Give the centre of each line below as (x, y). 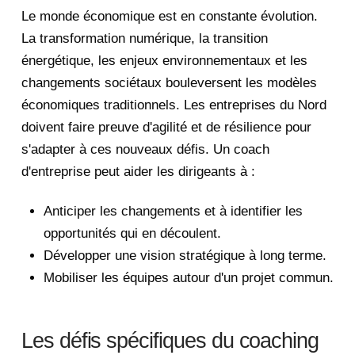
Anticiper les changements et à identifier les (173, 212)
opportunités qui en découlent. (132, 234)
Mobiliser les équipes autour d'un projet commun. (189, 278)
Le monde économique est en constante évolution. (169, 16)
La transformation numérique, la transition (144, 38)
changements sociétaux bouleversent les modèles (169, 82)
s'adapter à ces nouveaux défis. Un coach (145, 149)
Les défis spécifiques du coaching (170, 341)
